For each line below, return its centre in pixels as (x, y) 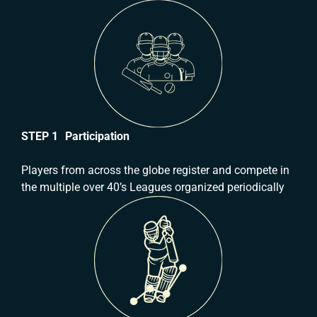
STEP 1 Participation (75, 137)
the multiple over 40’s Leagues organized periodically (153, 188)
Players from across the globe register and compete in (155, 171)
